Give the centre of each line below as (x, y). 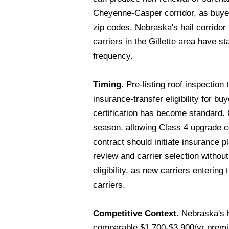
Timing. (108, 85)
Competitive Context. (136, 213)
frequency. (113, 56)
